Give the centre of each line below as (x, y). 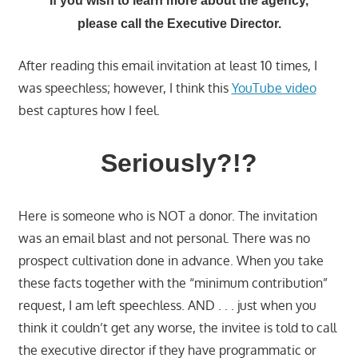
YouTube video (274, 88)
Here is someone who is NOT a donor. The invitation (167, 215)
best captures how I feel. (89, 110)
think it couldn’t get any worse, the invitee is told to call (177, 327)
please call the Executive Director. (179, 23)
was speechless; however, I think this (125, 88)
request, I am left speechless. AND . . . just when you (167, 305)
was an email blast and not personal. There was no (164, 238)
